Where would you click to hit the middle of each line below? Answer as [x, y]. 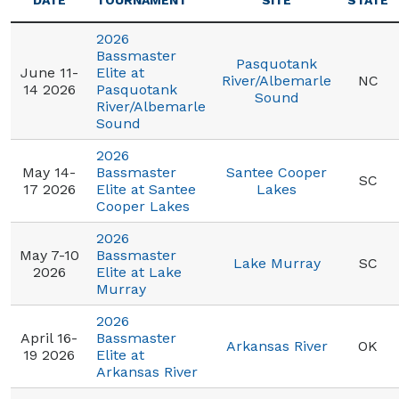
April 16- [49, 338]
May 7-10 [49, 255]
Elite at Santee [146, 189]
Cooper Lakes [143, 206]
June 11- [49, 73]
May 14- [49, 172]
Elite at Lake [139, 272]
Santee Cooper [277, 172]
